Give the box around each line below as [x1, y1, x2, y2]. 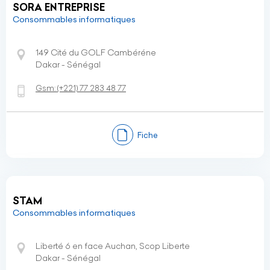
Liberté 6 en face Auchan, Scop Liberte [36, 240, 190, 251]
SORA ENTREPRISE [13, 1, 105, 13]
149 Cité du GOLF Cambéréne [36, 47, 156, 58]
